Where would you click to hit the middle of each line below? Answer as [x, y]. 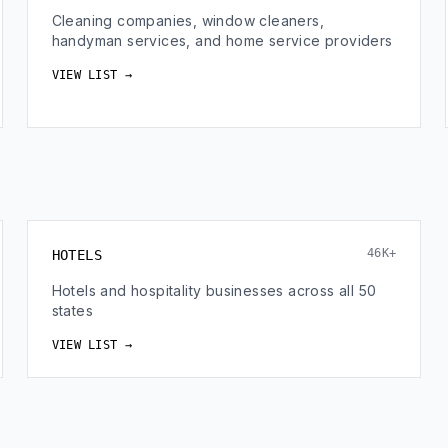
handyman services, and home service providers [222, 40]
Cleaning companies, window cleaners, [188, 20]
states [72, 310]
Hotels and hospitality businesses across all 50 [214, 290]
